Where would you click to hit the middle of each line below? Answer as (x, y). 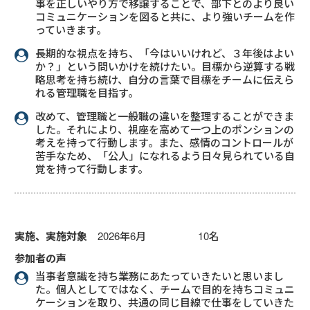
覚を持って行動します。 (92, 169)
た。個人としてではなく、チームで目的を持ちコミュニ (165, 289)
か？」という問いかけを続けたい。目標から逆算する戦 (165, 66)
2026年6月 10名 (159, 236)
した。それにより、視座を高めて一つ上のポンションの (165, 129)
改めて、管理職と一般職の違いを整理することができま (165, 116)
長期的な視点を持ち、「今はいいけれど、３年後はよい (165, 53)
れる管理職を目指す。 (87, 93)
